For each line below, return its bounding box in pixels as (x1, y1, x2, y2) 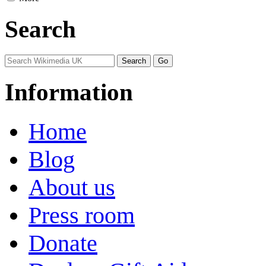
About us (28, 174, 115, 201)
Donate (28, 230, 97, 256)
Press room (28, 202, 135, 229)
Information (5, 78, 133, 106)
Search (5, 15, 76, 43)
